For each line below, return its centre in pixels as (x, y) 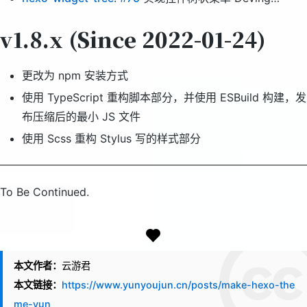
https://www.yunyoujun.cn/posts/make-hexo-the (178, 285)
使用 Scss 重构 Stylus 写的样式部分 (111, 139)
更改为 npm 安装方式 (75, 76)
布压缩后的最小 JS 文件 (81, 117)
